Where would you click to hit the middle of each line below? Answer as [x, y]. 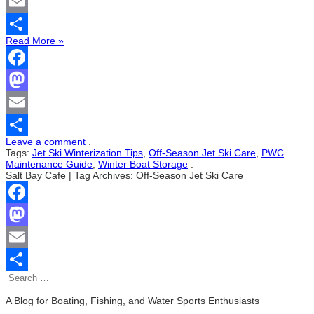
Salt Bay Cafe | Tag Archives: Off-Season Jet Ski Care [124, 176]
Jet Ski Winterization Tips [88, 153]
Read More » [35, 41]
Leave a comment [46, 142]
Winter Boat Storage [143, 164]
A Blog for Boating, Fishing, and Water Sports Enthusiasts [132, 301]
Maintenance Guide [49, 164]
